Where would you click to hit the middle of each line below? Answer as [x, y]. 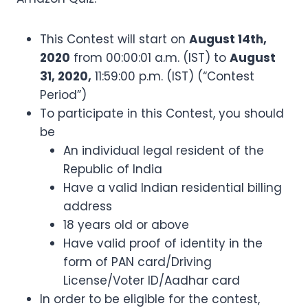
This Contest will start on [114, 40]
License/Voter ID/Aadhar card [152, 281]
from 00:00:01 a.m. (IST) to [150, 58]
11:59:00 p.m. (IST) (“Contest [173, 77]
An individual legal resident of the [164, 151]
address [88, 207]
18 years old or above [126, 225]
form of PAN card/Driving [137, 262]
